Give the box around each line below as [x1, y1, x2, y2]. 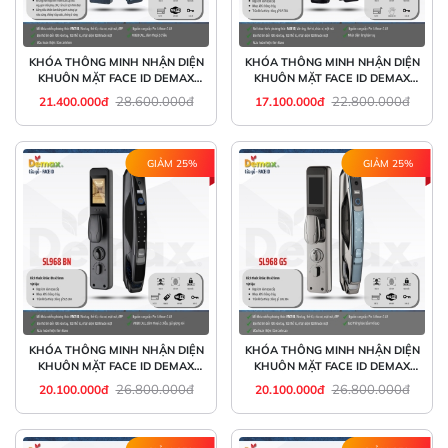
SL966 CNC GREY [69, 87, 163, 102]
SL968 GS [306, 375, 358, 390]
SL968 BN [89, 375, 143, 390]
